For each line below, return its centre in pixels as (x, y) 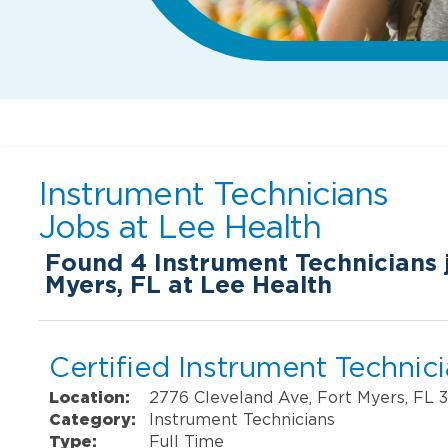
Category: (93, 418)
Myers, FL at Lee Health (189, 284)
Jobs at (98, 226)
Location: (90, 396)
